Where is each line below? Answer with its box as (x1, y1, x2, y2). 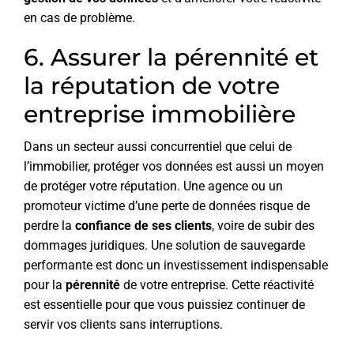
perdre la (24, 218, 75, 234)
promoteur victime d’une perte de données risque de (24, 198, 310, 214)
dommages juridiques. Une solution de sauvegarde (24, 238, 305, 254)
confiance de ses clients (75, 218, 212, 234)
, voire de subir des (212, 218, 314, 234)
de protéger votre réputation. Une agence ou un (24, 179, 283, 194)
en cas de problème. (24, 10, 135, 26)
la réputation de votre (24, 71, 280, 101)
